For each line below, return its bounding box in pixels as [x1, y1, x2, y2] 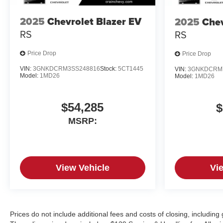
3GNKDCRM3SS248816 [33, 65, 100, 72]
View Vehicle [55, 162, 110, 173]
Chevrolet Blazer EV [47, 14, 141, 29]
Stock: [100, 65, 118, 72]
